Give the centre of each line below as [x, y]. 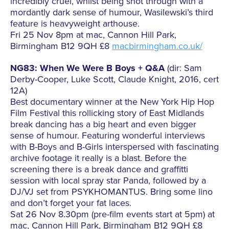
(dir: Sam [183, 68]
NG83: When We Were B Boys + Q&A [87, 68]
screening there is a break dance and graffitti [99, 169]
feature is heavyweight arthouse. [75, 24]
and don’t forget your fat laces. [71, 203]
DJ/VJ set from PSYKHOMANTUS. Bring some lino [111, 192]
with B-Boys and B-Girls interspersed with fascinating [114, 147]
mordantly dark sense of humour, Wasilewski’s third [112, 13]
